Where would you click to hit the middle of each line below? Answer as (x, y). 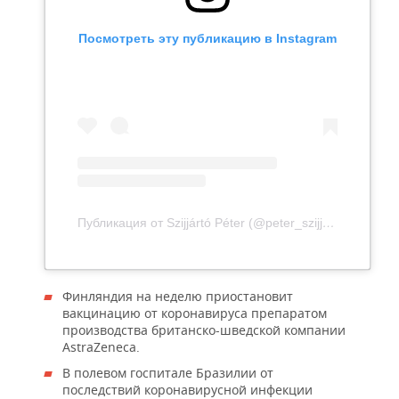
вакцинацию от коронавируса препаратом (195, 313)
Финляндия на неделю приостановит (178, 297)
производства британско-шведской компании (204, 330)
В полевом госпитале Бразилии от (168, 373)
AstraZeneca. (101, 347)
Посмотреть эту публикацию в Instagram (207, 38)
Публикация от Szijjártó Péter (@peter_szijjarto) (329, 223)
